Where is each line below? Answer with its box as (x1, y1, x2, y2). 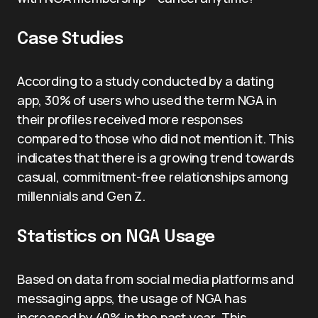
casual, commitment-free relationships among (17, 168, 289, 185)
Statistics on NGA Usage (17, 228, 215, 246)
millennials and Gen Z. (17, 187, 146, 204)
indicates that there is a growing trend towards (17, 148, 294, 166)
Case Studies (17, 30, 124, 48)
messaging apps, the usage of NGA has (17, 289, 246, 307)
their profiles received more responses (17, 110, 243, 128)
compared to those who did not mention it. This (17, 129, 294, 147)
